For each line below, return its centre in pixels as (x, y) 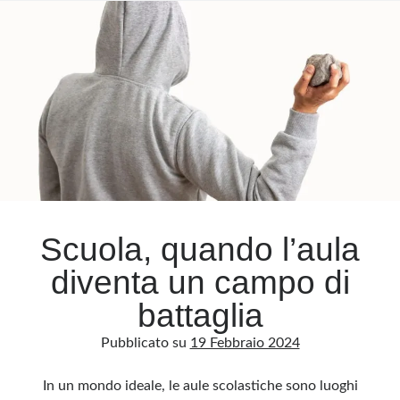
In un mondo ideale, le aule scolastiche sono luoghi (200, 386)
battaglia (200, 316)
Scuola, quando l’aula (200, 250)
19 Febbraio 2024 (245, 343)
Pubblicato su (145, 343)
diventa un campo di (200, 283)
